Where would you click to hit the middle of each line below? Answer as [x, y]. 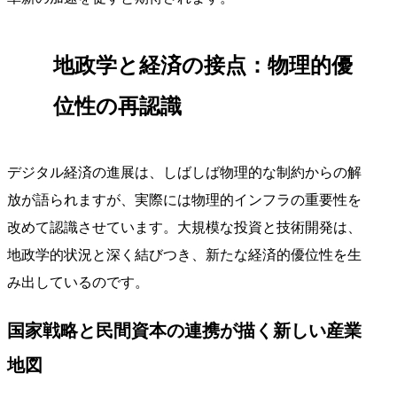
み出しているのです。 [78, 282]
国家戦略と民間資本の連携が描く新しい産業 [184, 330]
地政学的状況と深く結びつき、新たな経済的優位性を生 [184, 254]
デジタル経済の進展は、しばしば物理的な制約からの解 [184, 172]
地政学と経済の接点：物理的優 [203, 65]
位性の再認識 [117, 106]
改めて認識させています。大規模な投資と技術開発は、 [184, 227]
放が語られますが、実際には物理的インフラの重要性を [184, 199]
